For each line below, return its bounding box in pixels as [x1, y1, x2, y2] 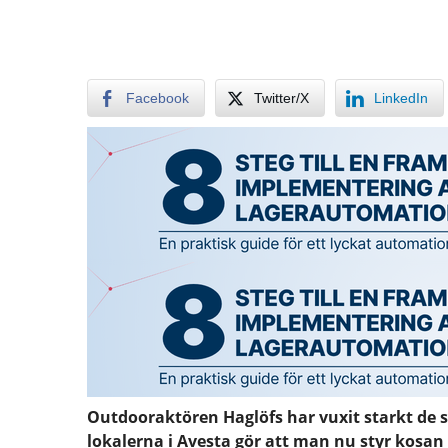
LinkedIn [374, 90, 428, 106]
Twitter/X [254, 90, 309, 106]
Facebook [126, 90, 189, 106]
